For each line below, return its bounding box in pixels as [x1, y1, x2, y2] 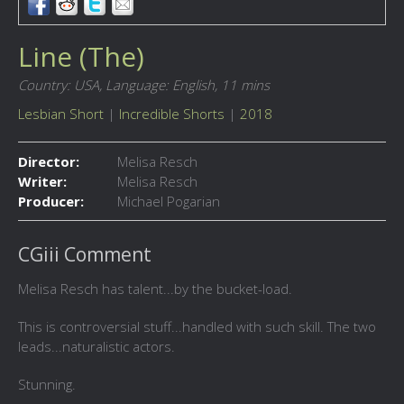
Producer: [18, 192, 84, 211]
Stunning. [18, 375, 76, 394]
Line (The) [18, 38, 144, 76]
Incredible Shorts [119, 105, 225, 124]
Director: [18, 152, 79, 171]
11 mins [221, 76, 270, 95]
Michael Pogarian [117, 192, 220, 211]
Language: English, [106, 76, 217, 95]
